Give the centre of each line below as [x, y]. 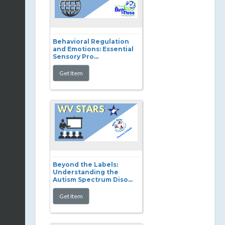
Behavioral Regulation [91, 41]
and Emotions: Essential [93, 49]
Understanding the [86, 172]
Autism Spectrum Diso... [93, 180]
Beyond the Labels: [85, 164]
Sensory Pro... [76, 57]
